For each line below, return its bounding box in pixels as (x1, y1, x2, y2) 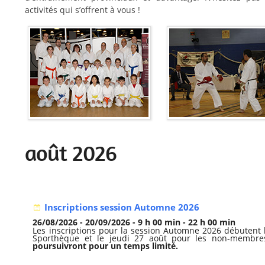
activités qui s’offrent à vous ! (25, 4, 141, 16)
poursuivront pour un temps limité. (33, 240, 179, 252)
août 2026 (25, 140, 117, 167)
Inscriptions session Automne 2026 (44, 201, 200, 214)
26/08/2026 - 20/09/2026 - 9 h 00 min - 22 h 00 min (33, 216, 236, 228)
